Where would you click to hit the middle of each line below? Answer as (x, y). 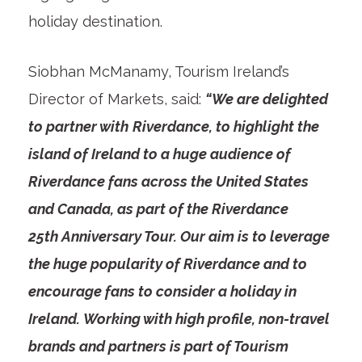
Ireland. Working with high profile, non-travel (179, 319)
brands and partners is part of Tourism (158, 347)
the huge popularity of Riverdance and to (167, 264)
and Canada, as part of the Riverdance (158, 209)
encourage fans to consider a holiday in (162, 292)
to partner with (78, 127)
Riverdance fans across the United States (168, 182)
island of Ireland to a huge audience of (159, 154)
